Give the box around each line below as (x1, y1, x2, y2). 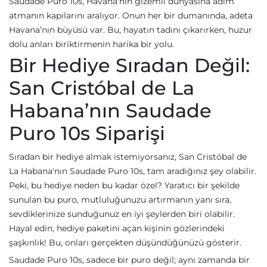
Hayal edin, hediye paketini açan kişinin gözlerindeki (9, 223, 225, 234)
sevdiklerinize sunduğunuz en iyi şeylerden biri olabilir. (9, 209, 235, 219)
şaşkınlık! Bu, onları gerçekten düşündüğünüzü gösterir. (9, 237, 241, 248)
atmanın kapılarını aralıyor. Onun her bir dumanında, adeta (9, 10, 253, 21)
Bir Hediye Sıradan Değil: (9, 54, 250, 77)
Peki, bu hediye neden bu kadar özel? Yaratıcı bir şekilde (9, 180, 240, 191)
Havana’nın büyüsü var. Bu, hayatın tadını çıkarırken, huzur (9, 24, 252, 35)
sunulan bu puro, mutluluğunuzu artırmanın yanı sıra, (9, 194, 231, 205)
